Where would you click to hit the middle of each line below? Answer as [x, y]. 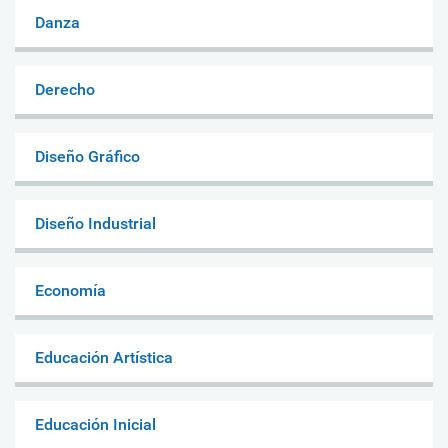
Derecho [65, 89]
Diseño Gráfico [87, 156]
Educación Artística [104, 357]
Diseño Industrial [95, 223]
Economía [70, 290]
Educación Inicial [95, 424]
